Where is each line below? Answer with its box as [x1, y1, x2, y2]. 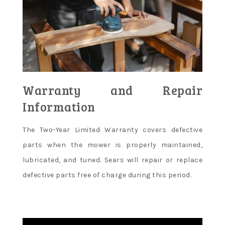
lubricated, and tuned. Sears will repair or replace [23, 156, 202, 165]
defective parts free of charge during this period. [23, 171, 191, 180]
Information [23, 98, 95, 116]
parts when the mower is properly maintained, [23, 141, 202, 150]
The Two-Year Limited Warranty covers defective [23, 126, 202, 135]
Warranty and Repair [23, 82, 202, 99]
